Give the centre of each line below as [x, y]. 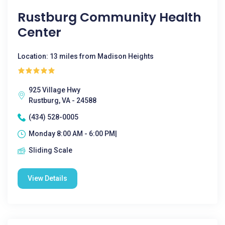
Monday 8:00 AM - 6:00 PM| [73, 134]
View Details [47, 178]
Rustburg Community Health [109, 17]
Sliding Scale [50, 150]
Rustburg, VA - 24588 [63, 100]
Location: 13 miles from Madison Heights [86, 56]
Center [39, 32]
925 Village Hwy [54, 90]
